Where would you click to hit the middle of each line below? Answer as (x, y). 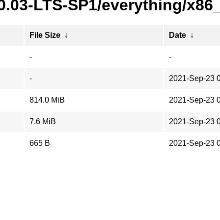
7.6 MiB (43, 122)
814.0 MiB (47, 100)
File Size (45, 35)
